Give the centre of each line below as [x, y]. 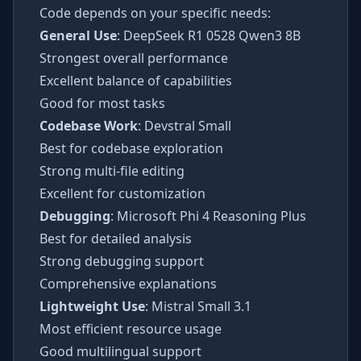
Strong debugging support [122, 261]
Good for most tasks [102, 103]
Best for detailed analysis [116, 238]
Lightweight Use [92, 306]
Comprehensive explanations [128, 283]
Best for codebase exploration [131, 148]
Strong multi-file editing [112, 170]
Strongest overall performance [134, 58]
